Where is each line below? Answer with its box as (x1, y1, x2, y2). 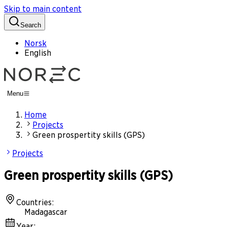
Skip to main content (4, 4, 82, 14)
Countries (16, 198, 52, 208)
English (24, 48, 51, 58)
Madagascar (24, 207, 67, 217)
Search (20, 21, 41, 29)
